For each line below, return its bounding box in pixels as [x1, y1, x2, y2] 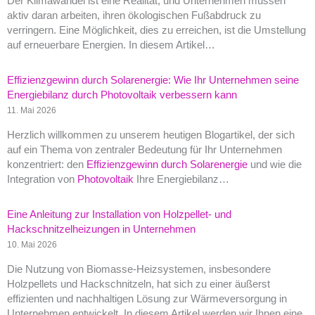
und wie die [247, 159, 302, 171]
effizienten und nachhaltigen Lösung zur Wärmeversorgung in [7, 292, 287, 304]
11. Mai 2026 [7, 105, 56, 115]
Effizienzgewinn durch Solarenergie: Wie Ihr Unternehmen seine [7, 75, 299, 86]
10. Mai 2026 [7, 240, 57, 250]
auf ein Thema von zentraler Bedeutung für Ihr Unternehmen [7, 144, 282, 156]
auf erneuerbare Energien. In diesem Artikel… [7, 39, 215, 51]
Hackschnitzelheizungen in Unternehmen [7, 224, 195, 236]
